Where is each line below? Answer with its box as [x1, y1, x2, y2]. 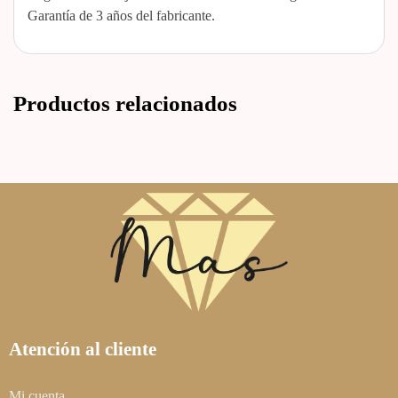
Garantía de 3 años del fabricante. [28, 7, 215, 22]
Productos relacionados [13, 91, 237, 114]
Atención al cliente [9, 339, 156, 359]
